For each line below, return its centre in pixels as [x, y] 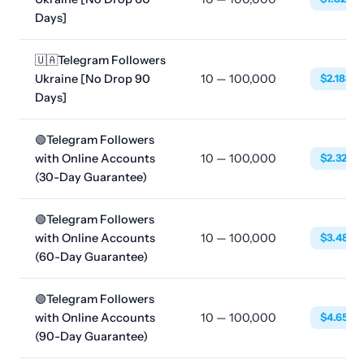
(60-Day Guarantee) [92, 257]
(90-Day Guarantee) [92, 336]
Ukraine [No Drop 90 [93, 79]
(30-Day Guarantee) [91, 177]
